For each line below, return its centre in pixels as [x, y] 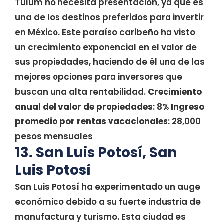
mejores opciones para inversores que [99, 77]
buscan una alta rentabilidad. [81, 92]
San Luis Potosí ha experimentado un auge [108, 187]
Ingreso [188, 107]
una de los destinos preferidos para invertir [109, 17]
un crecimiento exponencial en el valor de [106, 47]
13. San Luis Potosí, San [96, 152]
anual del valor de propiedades [84, 107]
